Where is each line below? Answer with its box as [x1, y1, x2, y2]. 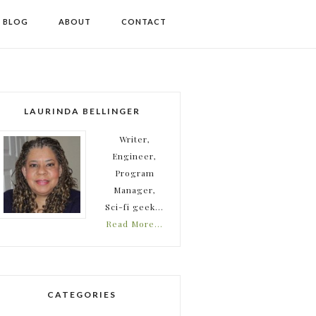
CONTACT [121, 17, 166, 26]
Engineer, [112, 150, 157, 162]
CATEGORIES [47, 289, 116, 300]
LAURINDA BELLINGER [23, 106, 140, 116]
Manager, [113, 184, 156, 195]
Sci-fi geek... [105, 201, 164, 212]
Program [114, 167, 154, 178]
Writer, [119, 133, 150, 145]
